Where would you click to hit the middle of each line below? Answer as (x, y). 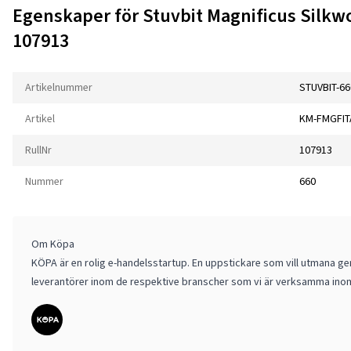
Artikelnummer (59, 88)
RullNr (38, 150)
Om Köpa (53, 244)
